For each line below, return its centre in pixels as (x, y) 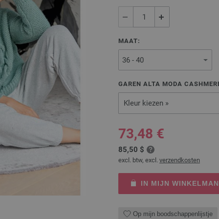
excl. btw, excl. (139, 160)
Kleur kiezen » (146, 103)
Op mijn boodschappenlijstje (173, 214)
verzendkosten (180, 160)
